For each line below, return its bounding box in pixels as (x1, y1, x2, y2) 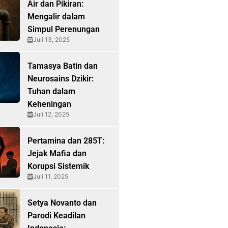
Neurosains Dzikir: (27, 74, 94, 83)
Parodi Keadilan (27, 211, 85, 220)
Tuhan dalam (27, 87, 75, 96)
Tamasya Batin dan (27, 61, 98, 71)
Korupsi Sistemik (27, 161, 89, 171)
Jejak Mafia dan (27, 149, 87, 158)
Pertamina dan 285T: (27, 136, 104, 146)
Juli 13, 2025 (33, 36, 70, 43)
